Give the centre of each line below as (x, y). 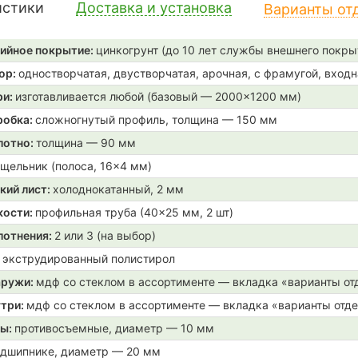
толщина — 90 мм (86, 143)
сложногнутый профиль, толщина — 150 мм (156, 119)
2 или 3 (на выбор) (105, 235)
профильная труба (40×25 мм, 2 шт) (134, 212)
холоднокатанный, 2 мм (118, 189)
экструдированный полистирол (89, 259)
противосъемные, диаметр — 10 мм (114, 328)
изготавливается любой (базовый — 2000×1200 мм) (158, 96)
